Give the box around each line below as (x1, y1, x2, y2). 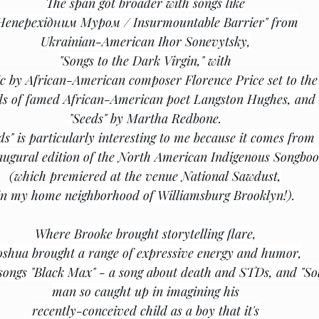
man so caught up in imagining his (51, 283, 239, 300)
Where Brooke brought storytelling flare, (34, 225, 256, 242)
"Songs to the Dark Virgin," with (59, 52, 231, 69)
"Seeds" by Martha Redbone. (69, 110, 221, 127)
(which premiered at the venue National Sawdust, (9, 167, 281, 184)
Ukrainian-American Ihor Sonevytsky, (40, 33, 251, 50)
